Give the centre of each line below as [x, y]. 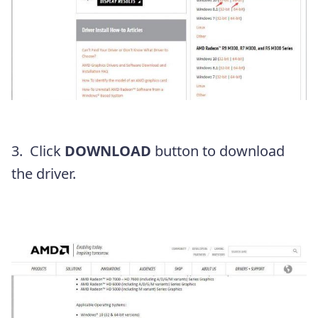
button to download [218, 151]
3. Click [38, 151]
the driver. [44, 174]
